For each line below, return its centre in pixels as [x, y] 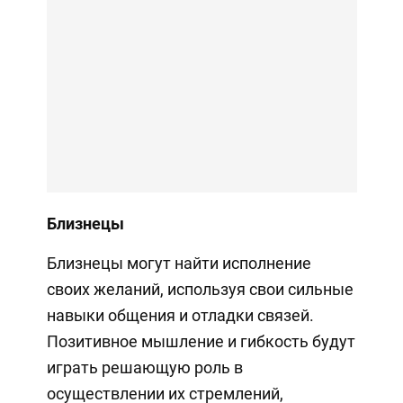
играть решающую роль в [144, 367]
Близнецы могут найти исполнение [179, 263]
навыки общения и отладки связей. [180, 315]
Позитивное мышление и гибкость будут [201, 341]
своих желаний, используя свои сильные [200, 289]
